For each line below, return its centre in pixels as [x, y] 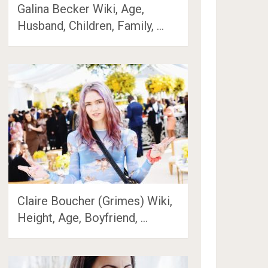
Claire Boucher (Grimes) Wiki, [95, 201]
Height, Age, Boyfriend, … [83, 217]
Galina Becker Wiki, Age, [81, 9]
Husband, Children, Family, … [91, 25]
